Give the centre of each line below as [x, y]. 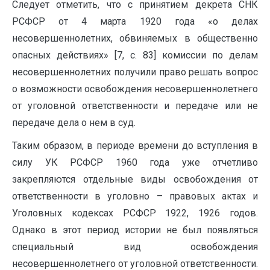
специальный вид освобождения [135, 247]
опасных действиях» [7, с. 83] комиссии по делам [135, 55]
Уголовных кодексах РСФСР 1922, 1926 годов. [135, 213]
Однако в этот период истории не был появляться [135, 230]
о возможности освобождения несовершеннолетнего [135, 89]
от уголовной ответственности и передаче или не [135, 106]
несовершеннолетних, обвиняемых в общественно [135, 38]
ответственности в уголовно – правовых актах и [135, 196]
